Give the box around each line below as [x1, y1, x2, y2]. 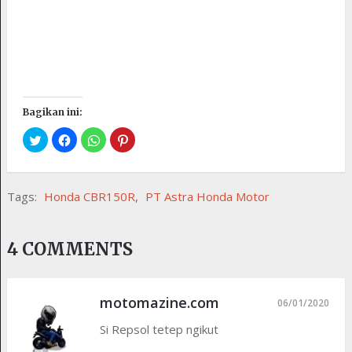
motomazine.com [99, 292, 219, 312]
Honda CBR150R [43, 188, 135, 204]
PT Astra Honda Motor [145, 188, 269, 204]
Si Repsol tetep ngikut [99, 321, 218, 337]
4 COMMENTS [6, 237, 133, 260]
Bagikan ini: [22, 105, 82, 118]
